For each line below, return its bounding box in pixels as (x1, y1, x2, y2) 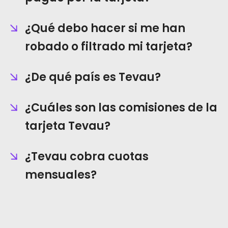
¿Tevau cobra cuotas (25, 149, 149, 164)
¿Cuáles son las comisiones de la (25, 100, 217, 116)
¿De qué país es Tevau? (25, 69, 161, 85)
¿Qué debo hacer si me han (25, 20, 185, 36)
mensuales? (25, 167, 97, 183)
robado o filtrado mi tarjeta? (25, 39, 192, 54)
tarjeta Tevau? (25, 118, 110, 134)
